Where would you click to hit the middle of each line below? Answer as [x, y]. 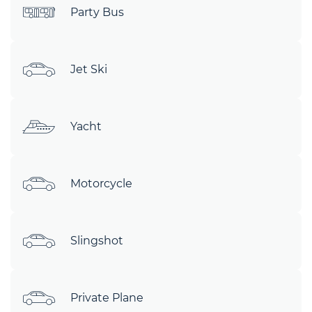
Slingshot [97, 240]
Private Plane [107, 297]
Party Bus [97, 12]
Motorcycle [101, 183]
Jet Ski [89, 69]
